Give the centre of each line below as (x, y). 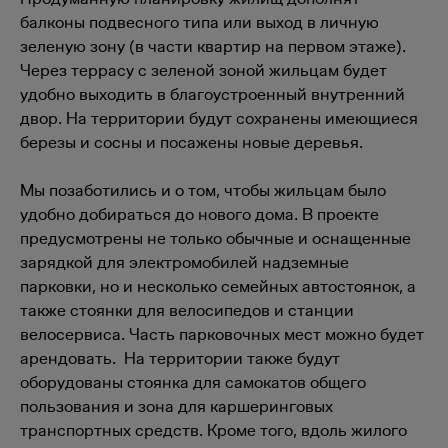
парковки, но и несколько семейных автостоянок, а (218, 286)
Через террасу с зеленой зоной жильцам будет (203, 70)
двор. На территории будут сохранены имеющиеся (219, 118)
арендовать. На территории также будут (180, 358)
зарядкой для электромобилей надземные (184, 262)
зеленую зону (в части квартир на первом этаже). (213, 46)
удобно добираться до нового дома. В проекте (199, 214)
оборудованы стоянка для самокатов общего (193, 382)
